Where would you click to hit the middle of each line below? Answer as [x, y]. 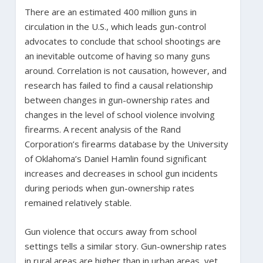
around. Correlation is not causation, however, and [125, 70]
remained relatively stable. [78, 202]
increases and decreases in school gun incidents [121, 173]
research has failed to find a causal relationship [119, 85]
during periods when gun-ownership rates [109, 188]
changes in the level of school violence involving [119, 114]
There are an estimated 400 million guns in [110, 11]
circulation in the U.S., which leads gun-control [115, 26]
